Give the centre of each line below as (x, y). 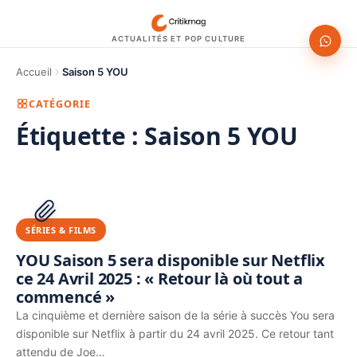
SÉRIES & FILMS (61, 230)
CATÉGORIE (60, 104)
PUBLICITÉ (61, 204)
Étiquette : (80, 136)
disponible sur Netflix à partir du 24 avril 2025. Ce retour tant (175, 333)
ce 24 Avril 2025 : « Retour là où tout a (159, 279)
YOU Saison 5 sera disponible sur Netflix (171, 260)
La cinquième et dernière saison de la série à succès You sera (175, 315)
